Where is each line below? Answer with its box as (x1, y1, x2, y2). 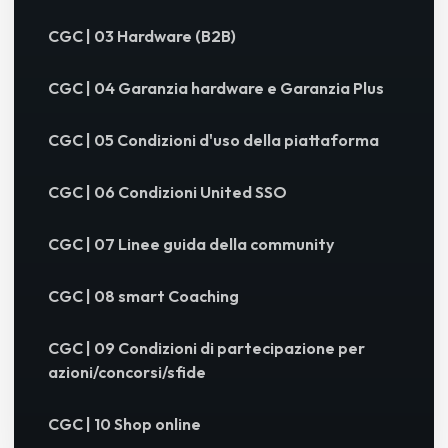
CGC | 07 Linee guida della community (48, 234, 334, 254)
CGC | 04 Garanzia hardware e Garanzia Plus (48, 78, 384, 98)
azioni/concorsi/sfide (48, 362, 206, 382)
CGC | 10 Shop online (48, 414, 201, 434)
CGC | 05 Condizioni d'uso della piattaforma (48, 130, 379, 150)
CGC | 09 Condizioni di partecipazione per (48, 338, 365, 358)
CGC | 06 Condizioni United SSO (48, 182, 287, 202)
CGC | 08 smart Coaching (48, 286, 239, 306)
